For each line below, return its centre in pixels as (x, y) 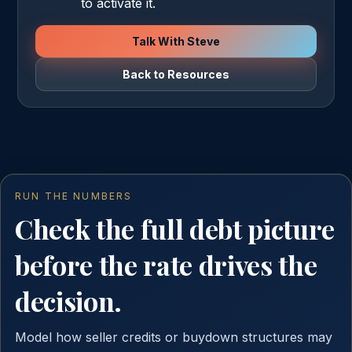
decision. (68, 301)
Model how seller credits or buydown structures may (174, 337)
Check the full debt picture (175, 229)
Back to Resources (176, 74)
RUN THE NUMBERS (74, 196)
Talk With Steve (176, 41)
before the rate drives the (166, 265)
